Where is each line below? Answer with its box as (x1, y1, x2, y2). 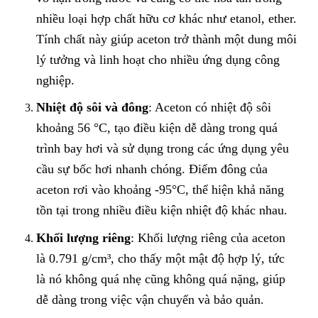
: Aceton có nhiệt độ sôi (148, 100, 271, 115)
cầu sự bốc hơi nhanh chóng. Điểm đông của (35, 162, 268, 177)
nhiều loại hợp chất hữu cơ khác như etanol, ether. (35, 11, 297, 26)
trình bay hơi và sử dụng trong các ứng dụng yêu (35, 141, 289, 156)
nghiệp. (35, 72, 75, 87)
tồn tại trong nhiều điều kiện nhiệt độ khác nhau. (35, 203, 287, 218)
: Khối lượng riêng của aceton (130, 230, 285, 245)
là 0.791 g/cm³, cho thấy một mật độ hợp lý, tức (35, 251, 285, 265)
